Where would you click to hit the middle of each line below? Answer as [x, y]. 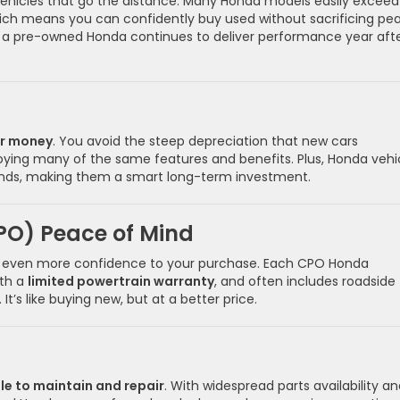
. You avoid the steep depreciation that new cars [205, 142]
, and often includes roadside [305, 282]
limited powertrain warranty [121, 282]
